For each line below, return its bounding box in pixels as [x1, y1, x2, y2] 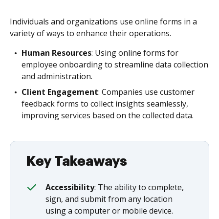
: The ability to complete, [94, 182, 184, 193]
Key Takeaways [26, 154, 127, 168]
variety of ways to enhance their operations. [10, 28, 171, 39]
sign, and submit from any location [45, 194, 173, 204]
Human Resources [22, 47, 91, 58]
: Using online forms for [91, 47, 178, 58]
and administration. [22, 71, 92, 82]
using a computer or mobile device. [45, 205, 173, 216]
